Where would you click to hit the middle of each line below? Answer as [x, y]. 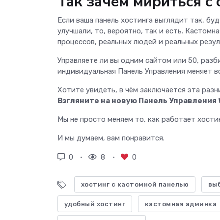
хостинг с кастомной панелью [135, 185]
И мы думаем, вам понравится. [111, 138]
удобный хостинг [95, 204]
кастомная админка [181, 204]
